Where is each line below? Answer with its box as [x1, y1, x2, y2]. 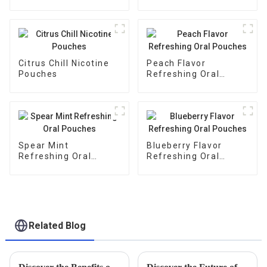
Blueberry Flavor [146, 141, 222, 151]
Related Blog [29, 219, 86, 231]
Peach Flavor [146, 58, 206, 69]
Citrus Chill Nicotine [18, 58, 110, 69]
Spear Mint [18, 141, 69, 151]
